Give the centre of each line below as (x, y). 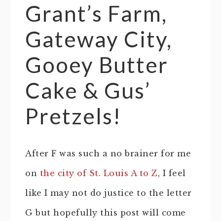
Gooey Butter (97, 65)
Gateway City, (99, 39)
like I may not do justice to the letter (109, 193)
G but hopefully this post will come (106, 213)
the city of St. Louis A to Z (99, 173)
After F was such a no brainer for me (108, 153)
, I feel (172, 173)
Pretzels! (73, 116)
